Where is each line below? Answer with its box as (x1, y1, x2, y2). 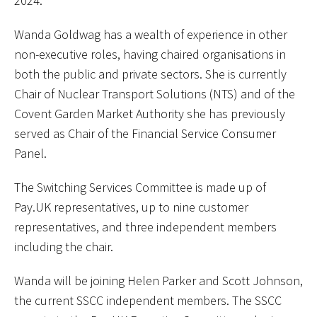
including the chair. (14, 238, 116, 255)
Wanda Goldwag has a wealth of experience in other (14, 26, 287, 42)
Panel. (14, 145, 47, 161)
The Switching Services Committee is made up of (14, 179, 266, 195)
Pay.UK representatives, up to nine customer (14, 199, 248, 215)
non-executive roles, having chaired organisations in (14, 46, 286, 62)
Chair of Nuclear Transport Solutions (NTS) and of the (14, 86, 295, 102)
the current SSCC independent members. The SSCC (14, 292, 282, 309)
